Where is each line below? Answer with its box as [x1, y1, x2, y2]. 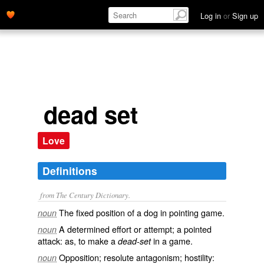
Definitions [42, 163, 97, 178]
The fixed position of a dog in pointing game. [59, 206, 225, 219]
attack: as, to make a [38, 235, 118, 247]
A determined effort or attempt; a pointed [59, 223, 212, 235]
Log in [200, 10, 223, 21]
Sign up [230, 10, 258, 21]
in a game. [151, 235, 193, 247]
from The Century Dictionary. [40, 190, 130, 200]
